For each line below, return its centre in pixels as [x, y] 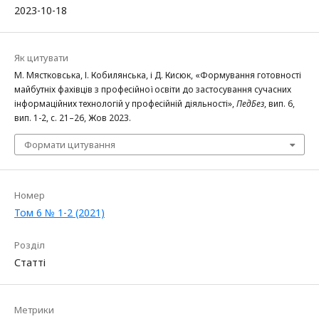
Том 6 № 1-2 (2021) [59, 213]
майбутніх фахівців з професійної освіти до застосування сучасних [153, 90]
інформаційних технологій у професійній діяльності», [125, 104]
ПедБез [250, 104]
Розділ [30, 245]
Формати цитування [70, 145]
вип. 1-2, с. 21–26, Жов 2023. [73, 118]
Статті [30, 263]
